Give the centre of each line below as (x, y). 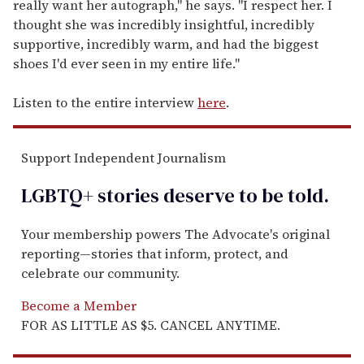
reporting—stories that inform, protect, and (155, 254)
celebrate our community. (100, 273)
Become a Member (79, 306)
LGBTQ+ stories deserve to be (152, 196)
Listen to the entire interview (105, 103)
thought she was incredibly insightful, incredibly (164, 25)
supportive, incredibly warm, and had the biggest (166, 44)
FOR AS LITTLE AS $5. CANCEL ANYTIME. (151, 325)
